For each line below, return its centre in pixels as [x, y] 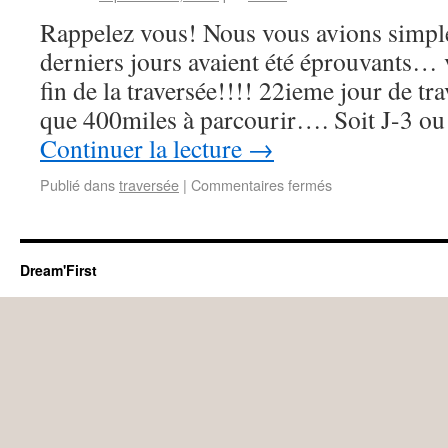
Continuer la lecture [144, 148]
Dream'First [58, 270]
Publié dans [77, 184]
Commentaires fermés [261, 184]
